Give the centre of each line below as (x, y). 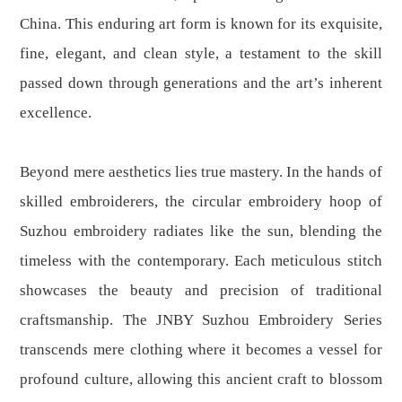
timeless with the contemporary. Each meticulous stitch (201, 261)
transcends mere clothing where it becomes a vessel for (201, 350)
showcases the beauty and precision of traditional (201, 291)
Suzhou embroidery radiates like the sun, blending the (201, 232)
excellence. (56, 113)
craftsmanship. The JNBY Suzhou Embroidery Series (201, 320)
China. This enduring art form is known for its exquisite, (201, 24)
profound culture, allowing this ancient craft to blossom (201, 380)
